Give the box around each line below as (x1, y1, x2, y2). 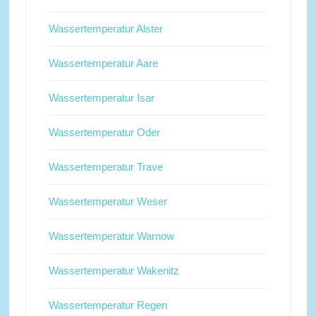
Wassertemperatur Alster (48, 23, 163, 35)
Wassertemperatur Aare (48, 57, 158, 70)
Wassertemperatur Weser (48, 195, 167, 208)
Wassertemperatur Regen (48, 299, 167, 312)
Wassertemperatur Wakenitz (48, 265, 179, 277)
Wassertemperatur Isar (48, 92, 154, 104)
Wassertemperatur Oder (48, 126, 160, 139)
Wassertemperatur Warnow (48, 230, 174, 243)
